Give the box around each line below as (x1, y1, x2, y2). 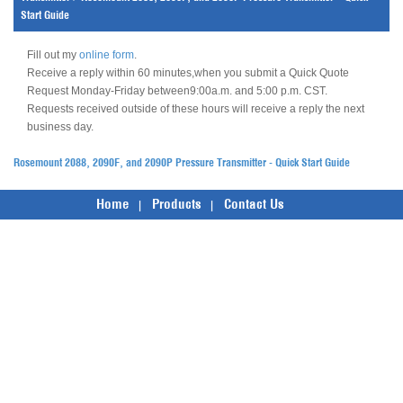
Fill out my (27, 49, 79, 61)
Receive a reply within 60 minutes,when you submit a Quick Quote (27, 67, 349, 79)
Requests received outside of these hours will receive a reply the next (27, 103, 364, 115)
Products (151, 195, 201, 212)
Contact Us (223, 195, 284, 212)
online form (79, 49, 134, 61)
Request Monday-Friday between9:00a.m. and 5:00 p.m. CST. (27, 85, 327, 97)
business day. (27, 121, 94, 133)
